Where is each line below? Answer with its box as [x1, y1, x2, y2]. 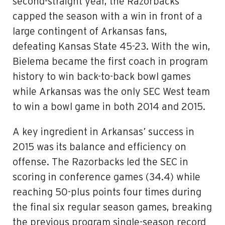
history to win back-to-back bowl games [13, 72, 191, 82]
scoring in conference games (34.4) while [13, 172, 200, 182]
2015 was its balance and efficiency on [13, 142, 186, 152]
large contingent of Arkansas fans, [13, 27, 167, 37]
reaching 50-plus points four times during [13, 187, 201, 197]
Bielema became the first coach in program [13, 57, 208, 67]
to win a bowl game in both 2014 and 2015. [13, 102, 205, 112]
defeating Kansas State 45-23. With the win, [13, 42, 210, 52]
